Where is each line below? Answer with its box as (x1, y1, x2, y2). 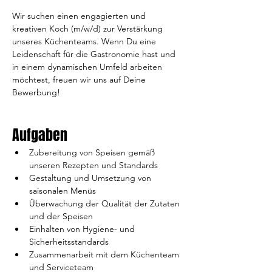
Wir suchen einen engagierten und (12, 10, 148, 21)
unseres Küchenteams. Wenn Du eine (12, 36, 158, 47)
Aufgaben (12, 124, 67, 146)
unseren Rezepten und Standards (29, 160, 158, 171)
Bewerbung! (12, 87, 60, 98)
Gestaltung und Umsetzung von (29, 172, 154, 183)
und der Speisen (29, 211, 93, 222)
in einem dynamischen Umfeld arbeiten (12, 61, 165, 72)
